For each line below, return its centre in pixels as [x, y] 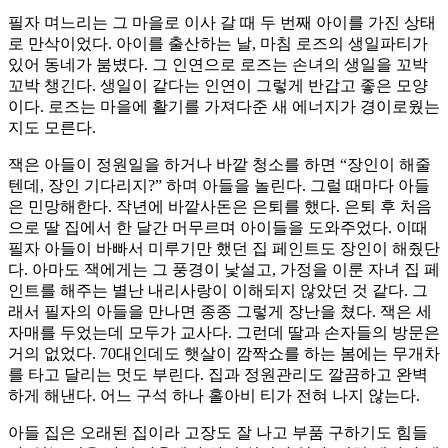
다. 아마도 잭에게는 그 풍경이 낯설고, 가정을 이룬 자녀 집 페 [224, 270]
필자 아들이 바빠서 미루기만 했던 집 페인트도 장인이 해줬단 [224, 249]
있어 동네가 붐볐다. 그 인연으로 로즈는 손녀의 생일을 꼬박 [218, 65]
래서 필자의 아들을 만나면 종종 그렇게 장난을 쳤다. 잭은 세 [220, 312]
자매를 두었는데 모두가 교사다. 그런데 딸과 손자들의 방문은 [224, 333]
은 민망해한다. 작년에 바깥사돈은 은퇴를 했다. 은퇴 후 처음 [220, 207]
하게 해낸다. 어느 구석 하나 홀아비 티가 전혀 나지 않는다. [214, 396]
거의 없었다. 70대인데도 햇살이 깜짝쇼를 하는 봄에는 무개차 [224, 354]
